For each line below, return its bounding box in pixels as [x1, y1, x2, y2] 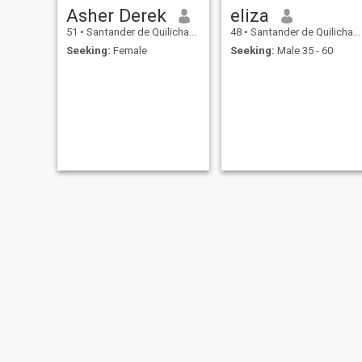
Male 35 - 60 [274, 44, 333, 57]
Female [110, 44, 147, 57]
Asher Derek [65, 5, 166, 27]
